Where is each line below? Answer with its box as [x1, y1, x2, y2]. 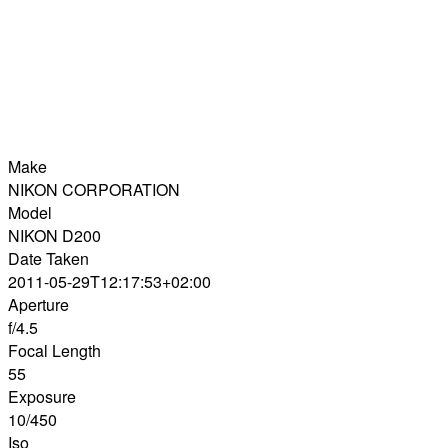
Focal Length [8, 338, 101, 362]
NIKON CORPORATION [8, 177, 180, 201]
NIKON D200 [8, 223, 101, 247]
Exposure [8, 384, 76, 408]
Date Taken [8, 246, 89, 270]
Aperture [8, 292, 69, 316]
